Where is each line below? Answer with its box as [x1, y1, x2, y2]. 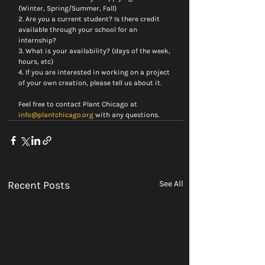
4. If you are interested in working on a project [18, 68, 172, 76]
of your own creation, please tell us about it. [18, 79, 161, 87]
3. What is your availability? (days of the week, [18, 47, 172, 55]
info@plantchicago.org [18, 111, 93, 119]
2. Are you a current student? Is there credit [18, 15, 161, 23]
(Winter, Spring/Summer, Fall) [18, 4, 117, 12]
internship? [18, 36, 56, 44]
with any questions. [93, 111, 159, 119]
